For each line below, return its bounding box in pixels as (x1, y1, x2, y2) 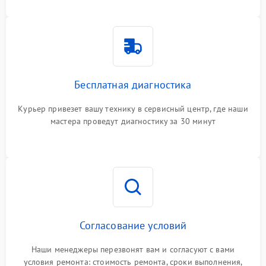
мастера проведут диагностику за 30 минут (50, 115, 216, 126)
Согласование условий (79, 218, 187, 232)
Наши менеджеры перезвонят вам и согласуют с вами (31, 243, 235, 255)
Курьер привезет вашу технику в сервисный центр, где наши (18, 103, 248, 114)
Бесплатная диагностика (74, 77, 192, 91)
